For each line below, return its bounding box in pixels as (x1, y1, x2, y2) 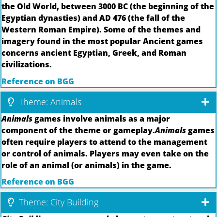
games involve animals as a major (32, 113, 170, 124)
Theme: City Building (16, 196, 98, 208)
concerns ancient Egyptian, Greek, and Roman (1, 47, 186, 59)
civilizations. (1, 59, 52, 70)
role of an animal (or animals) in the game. (1, 159, 171, 170)
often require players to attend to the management (1, 136, 207, 147)
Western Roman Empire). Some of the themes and (1, 24, 201, 35)
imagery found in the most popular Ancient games (1, 36, 203, 47)
